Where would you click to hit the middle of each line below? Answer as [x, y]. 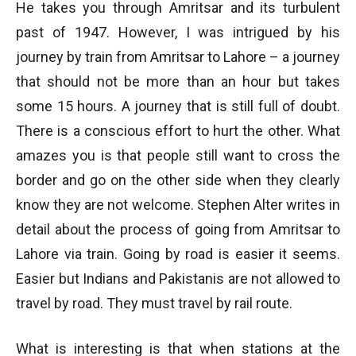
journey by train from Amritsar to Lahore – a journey [178, 57]
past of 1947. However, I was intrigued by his [178, 32]
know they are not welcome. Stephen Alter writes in [178, 205]
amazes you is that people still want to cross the [178, 155]
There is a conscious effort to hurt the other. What [178, 131]
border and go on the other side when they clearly [178, 180]
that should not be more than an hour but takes [178, 81]
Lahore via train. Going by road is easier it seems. [178, 254]
